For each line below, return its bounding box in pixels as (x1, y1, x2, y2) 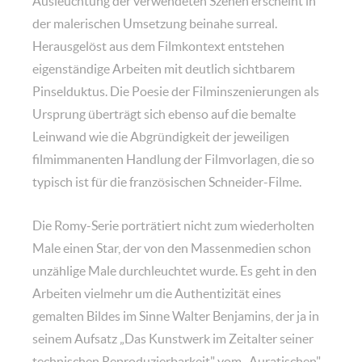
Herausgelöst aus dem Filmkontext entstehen (32, 38, 284, 53)
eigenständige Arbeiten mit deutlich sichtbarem (32, 61, 295, 76)
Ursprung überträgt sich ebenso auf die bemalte (32, 106, 296, 121)
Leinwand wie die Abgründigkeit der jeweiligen (32, 128, 289, 144)
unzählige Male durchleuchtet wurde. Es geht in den (32, 263, 317, 278)
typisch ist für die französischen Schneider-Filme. (32, 174, 301, 189)
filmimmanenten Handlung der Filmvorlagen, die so (32, 151, 314, 166)
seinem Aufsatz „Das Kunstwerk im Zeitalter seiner (32, 330, 314, 346)
